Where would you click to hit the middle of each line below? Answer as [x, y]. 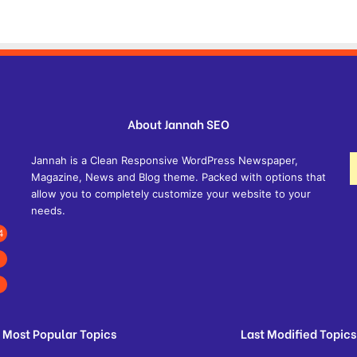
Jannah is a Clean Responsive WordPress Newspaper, [164, 160]
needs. [48, 210]
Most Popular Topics [59, 333]
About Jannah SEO [178, 124]
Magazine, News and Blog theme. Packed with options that [178, 177]
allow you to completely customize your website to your [171, 194]
